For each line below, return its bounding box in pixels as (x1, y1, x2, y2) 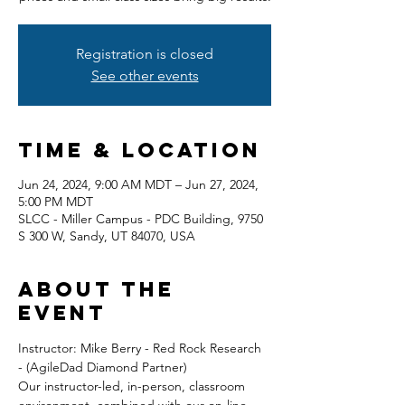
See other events (90, 67, 199, 84)
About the (18, 277, 174, 302)
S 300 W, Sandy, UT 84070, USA (18, 228, 195, 244)
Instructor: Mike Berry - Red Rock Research (18, 340, 265, 356)
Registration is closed (76, 45, 213, 62)
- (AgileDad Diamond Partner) (18, 359, 191, 375)
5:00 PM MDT (18, 193, 93, 210)
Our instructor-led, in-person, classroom (18, 378, 249, 394)
